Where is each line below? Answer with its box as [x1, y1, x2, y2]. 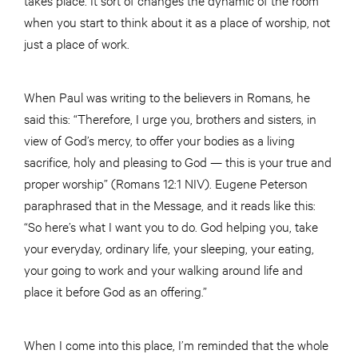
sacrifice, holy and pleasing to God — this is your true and [24, 153, 332, 169]
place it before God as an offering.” [24, 282, 207, 299]
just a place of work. [24, 34, 129, 51]
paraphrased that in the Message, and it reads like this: [24, 196, 316, 213]
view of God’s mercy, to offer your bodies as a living [24, 131, 295, 148]
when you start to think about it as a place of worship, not [24, 13, 330, 30]
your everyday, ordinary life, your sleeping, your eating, [24, 239, 314, 256]
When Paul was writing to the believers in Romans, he [24, 88, 310, 105]
